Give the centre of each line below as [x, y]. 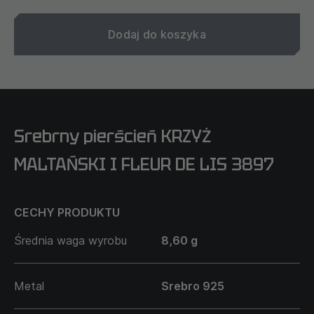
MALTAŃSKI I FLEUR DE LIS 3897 [144, 164]
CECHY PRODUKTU [67, 212]
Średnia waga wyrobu [70, 240]
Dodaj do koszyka [157, 34]
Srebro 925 [193, 286]
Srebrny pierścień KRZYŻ [112, 136]
